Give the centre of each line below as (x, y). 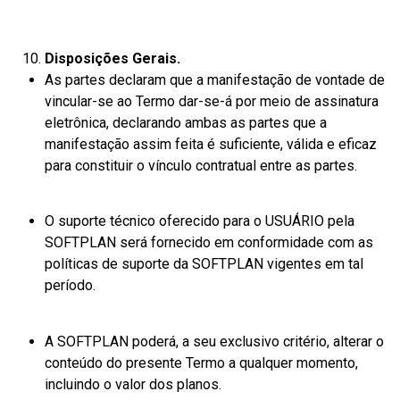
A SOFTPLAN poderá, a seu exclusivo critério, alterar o (214, 341)
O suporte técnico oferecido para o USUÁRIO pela (200, 221)
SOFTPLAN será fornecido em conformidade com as (209, 243)
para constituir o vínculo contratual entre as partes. (201, 165)
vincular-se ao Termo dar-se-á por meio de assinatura (212, 101)
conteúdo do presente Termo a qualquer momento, (201, 362)
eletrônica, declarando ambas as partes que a (186, 122)
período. (70, 286)
